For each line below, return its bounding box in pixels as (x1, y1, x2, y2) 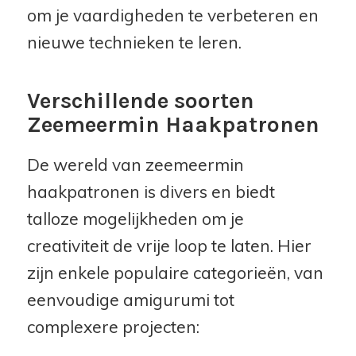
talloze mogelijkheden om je (26, 207, 244, 229)
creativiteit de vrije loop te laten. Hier (26, 234, 311, 256)
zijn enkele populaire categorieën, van (26, 261, 323, 283)
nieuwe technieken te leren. (26, 31, 242, 52)
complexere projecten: (26, 315, 199, 337)
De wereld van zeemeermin (26, 153, 244, 175)
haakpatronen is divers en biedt (26, 180, 275, 202)
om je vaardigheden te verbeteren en (26, 4, 319, 25)
